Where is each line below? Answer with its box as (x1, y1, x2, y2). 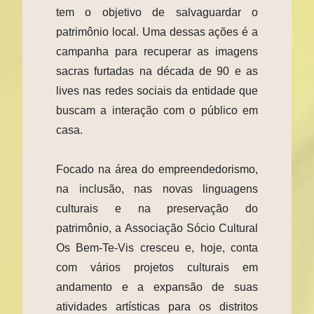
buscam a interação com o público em (56, 104, 258, 116)
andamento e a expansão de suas (56, 280, 258, 293)
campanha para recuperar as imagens (56, 45, 258, 57)
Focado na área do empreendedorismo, (56, 163, 258, 175)
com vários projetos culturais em (56, 261, 258, 273)
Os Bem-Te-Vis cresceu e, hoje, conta (56, 241, 258, 254)
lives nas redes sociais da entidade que (56, 84, 258, 97)
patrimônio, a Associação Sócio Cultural (56, 221, 258, 234)
